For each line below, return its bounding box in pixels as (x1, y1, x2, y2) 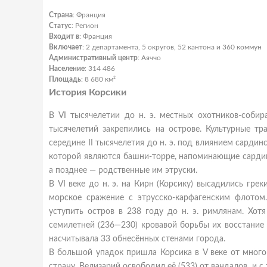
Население (49, 65, 85, 72)
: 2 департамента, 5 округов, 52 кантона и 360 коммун (82, 44, 262, 51)
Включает (49, 44, 82, 51)
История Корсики (49, 88, 126, 97)
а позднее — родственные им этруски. (49, 166, 197, 175)
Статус (49, 22, 72, 29)
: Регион (72, 22, 98, 29)
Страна (49, 11, 73, 18)
